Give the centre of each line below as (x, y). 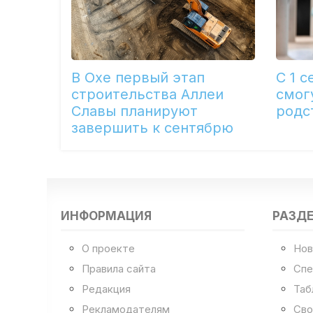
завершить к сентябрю (153, 128)
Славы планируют (135, 111)
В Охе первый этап (138, 78)
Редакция (107, 289)
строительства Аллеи (148, 95)
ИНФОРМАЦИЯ (107, 216)
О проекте (109, 248)
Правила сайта (119, 268)
